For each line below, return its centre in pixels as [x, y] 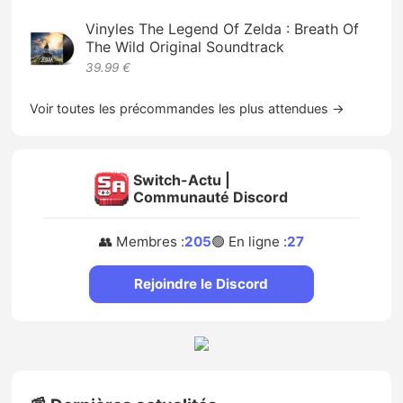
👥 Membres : [141, 242]
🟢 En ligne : [249, 242]
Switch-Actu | [181, 180]
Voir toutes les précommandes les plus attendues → [188, 108]
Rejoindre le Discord [201, 284]
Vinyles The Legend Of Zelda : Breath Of [223, 28]
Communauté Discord [210, 197]
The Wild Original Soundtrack [185, 46]
